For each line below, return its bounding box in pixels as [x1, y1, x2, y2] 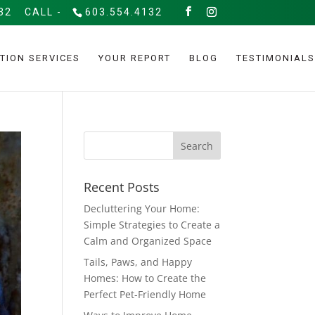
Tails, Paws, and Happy [84, 255, 193, 269]
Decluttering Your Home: [84, 202, 200, 215]
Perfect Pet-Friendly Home [84, 288, 207, 301]
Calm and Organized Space [84, 234, 212, 247]
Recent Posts [84, 179, 160, 195]
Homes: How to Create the [84, 271, 207, 285]
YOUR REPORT [98, 53, 171, 63]
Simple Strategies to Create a [84, 218, 221, 231]
